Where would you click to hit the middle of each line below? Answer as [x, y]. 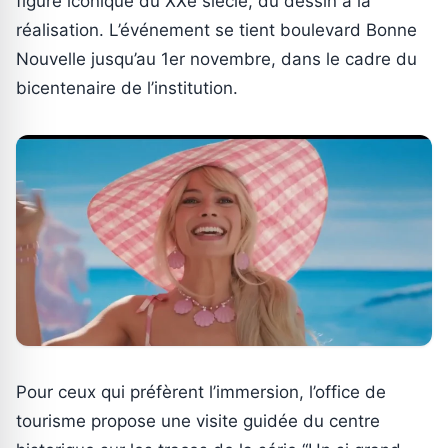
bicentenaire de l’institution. [127, 87]
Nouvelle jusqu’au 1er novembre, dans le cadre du [216, 58]
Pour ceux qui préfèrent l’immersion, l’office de [201, 392]
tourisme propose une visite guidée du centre [198, 421]
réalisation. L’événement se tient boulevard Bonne [216, 29]
